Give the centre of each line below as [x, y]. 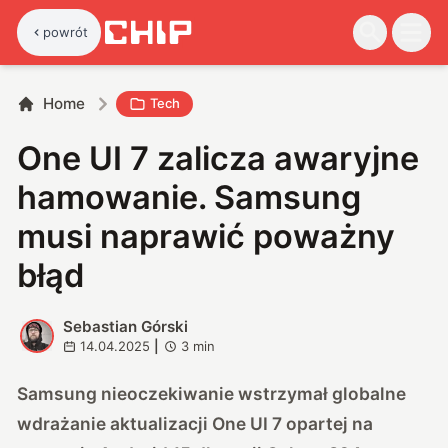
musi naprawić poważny [206, 236]
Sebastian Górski [125, 326]
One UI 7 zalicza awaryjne [218, 158]
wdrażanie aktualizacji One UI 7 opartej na [195, 423]
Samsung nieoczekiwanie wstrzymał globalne [212, 393]
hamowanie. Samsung [189, 197]
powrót [66, 31]
